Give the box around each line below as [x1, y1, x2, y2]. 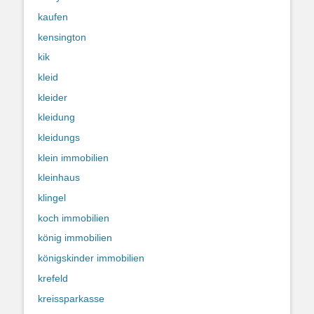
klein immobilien [38, 151, 109, 163]
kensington [38, 31, 86, 43]
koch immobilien [38, 212, 109, 224]
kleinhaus [38, 172, 80, 184]
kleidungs [38, 132, 80, 143]
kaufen [38, 11, 68, 22]
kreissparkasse [38, 292, 104, 304]
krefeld [38, 272, 68, 284]
